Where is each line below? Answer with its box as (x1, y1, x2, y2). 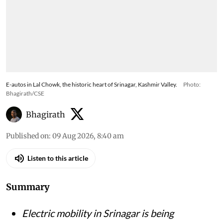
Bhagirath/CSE (6, 89, 44, 97)
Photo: (183, 80, 201, 88)
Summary (6, 181, 50, 193)
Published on (6, 131, 49, 140)
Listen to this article (27, 154, 88, 163)
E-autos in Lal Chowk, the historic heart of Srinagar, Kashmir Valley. (6, 80, 177, 88)
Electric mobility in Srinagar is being (22, 207, 174, 219)
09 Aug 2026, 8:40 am (52, 131, 124, 140)
